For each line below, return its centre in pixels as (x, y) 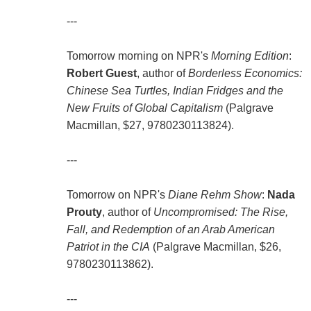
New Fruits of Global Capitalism (144, 108)
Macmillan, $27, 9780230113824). (150, 126)
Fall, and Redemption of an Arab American (170, 230)
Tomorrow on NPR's (117, 195)
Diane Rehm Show (215, 195)
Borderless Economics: (245, 74)
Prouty (84, 212)
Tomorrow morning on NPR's (138, 56)
